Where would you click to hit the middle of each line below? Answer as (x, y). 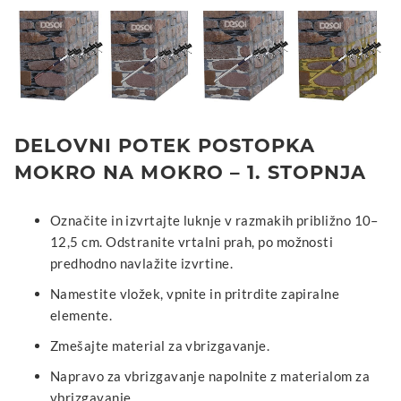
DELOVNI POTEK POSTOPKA (165, 145)
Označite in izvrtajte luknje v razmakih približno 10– (214, 220)
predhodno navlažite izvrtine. (142, 263)
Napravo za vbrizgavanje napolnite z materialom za (210, 375)
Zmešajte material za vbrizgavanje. (160, 345)
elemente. (81, 315)
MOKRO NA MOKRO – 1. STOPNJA (191, 172)
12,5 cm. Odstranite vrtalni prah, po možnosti (192, 241)
